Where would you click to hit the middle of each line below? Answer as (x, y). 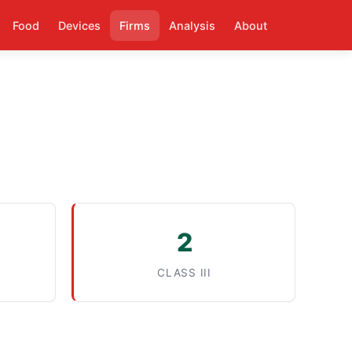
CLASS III (184, 273)
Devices (79, 25)
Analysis (192, 25)
